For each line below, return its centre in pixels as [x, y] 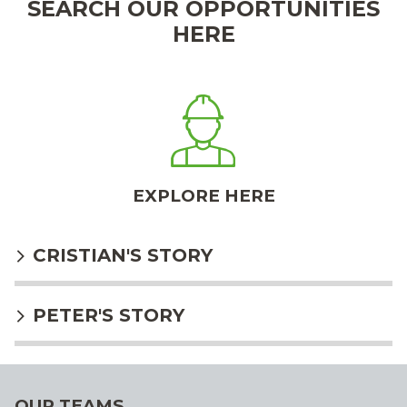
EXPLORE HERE [203, 195]
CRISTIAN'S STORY [120, 256]
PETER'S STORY [106, 316]
